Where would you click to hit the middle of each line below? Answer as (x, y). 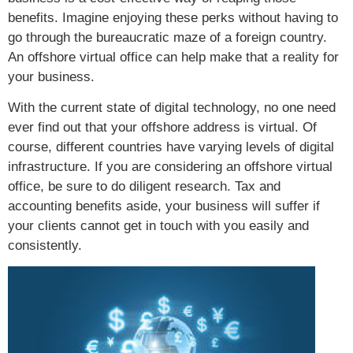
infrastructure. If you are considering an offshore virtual (170, 167)
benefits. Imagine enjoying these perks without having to (173, 17)
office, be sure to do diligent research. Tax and (144, 187)
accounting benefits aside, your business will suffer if (164, 206)
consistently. (45, 246)
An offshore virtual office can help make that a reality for (173, 57)
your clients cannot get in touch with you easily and (158, 226)
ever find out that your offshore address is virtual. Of (162, 128)
